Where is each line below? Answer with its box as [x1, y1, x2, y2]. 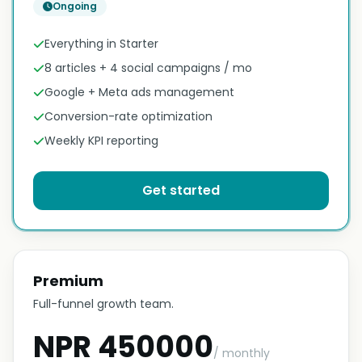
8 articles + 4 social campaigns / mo [44, 60, 252, 76]
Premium [33, 271, 103, 291]
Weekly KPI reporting [44, 133, 158, 149]
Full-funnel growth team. [33, 296, 174, 312]
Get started [142, 181, 220, 200]
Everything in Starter [44, 36, 158, 52]
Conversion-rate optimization [44, 108, 213, 124]
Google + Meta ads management [44, 84, 234, 100]
